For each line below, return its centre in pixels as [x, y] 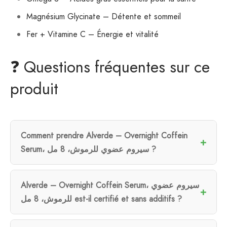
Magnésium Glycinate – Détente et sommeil [103, 16]
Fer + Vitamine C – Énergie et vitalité [92, 34]
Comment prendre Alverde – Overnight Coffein [104, 135]
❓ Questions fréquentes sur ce [110, 67]
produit [34, 89]
